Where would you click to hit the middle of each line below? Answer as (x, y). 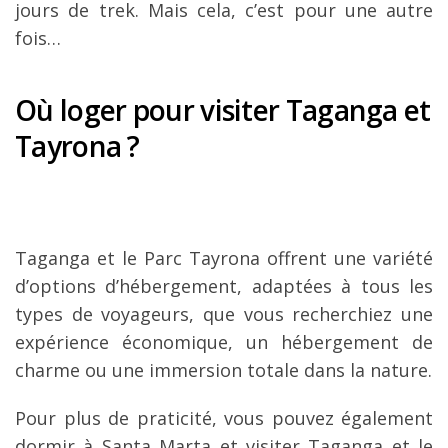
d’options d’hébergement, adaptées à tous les (224, 286)
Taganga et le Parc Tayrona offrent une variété (224, 258)
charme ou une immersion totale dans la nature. (223, 370)
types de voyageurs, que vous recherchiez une (224, 314)
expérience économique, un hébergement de (224, 342)
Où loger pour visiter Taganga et (223, 110)
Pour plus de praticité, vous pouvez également (224, 418)
